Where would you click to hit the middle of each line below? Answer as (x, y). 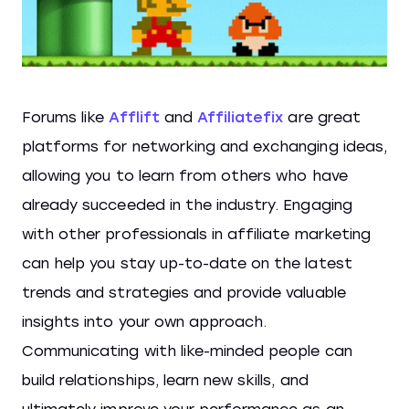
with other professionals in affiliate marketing (196, 234)
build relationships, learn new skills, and (165, 380)
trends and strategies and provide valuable (184, 292)
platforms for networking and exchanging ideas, (204, 146)
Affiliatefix (240, 117)
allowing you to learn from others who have (185, 175)
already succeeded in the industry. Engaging (187, 204)
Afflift (134, 117)
